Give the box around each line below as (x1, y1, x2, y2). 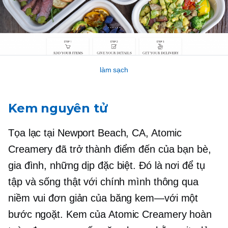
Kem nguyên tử (8, 101, 107, 116)
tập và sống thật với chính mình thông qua (8, 176, 198, 188)
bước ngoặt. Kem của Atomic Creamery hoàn (8, 209, 212, 220)
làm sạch (99, 66, 129, 74)
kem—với (135, 192, 178, 204)
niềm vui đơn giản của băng (8, 192, 135, 204)
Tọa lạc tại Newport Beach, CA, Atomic (8, 127, 182, 139)
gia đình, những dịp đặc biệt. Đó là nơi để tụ (8, 160, 205, 172)
